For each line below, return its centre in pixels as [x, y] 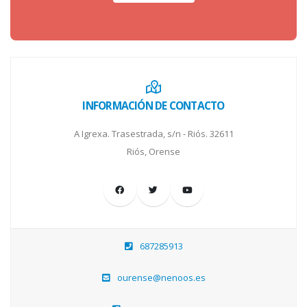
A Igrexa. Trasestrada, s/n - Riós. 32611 [153, 133]
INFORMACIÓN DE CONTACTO [153, 105]
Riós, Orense [153, 151]
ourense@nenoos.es [161, 277]
